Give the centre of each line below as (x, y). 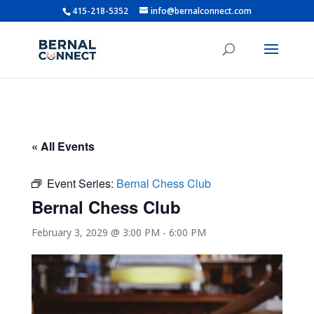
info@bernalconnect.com (201, 11)
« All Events (63, 146)
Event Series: (81, 183)
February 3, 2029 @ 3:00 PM (95, 232)
